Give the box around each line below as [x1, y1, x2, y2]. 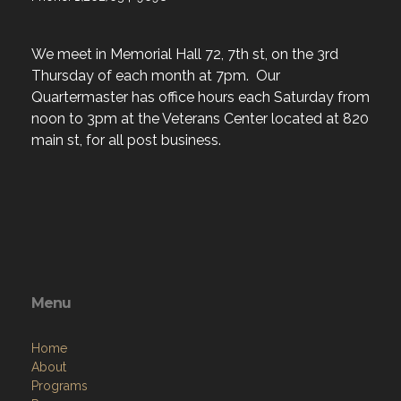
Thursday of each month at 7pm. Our [31, 67, 280, 84]
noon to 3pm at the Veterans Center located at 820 [31, 110, 369, 127]
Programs [31, 379, 88, 393]
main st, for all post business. [31, 132, 225, 149]
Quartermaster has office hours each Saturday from [31, 89, 370, 106]
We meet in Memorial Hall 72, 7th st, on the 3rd [31, 46, 338, 63]
